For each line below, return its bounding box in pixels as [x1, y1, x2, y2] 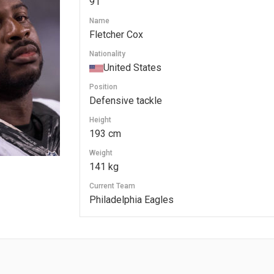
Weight [89, 149, 113, 157]
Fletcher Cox [89, 29, 143, 40]
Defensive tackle [89, 95, 162, 106]
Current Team [89, 182, 135, 190]
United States [103, 62, 161, 73]
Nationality [89, 50, 125, 58]
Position [89, 83, 117, 91]
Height [89, 116, 111, 124]
